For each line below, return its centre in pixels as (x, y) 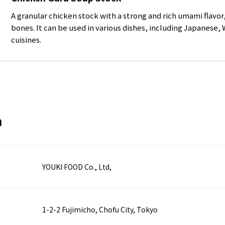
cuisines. (26, 39)
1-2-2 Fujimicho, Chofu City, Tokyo (100, 209)
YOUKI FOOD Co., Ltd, (77, 166)
